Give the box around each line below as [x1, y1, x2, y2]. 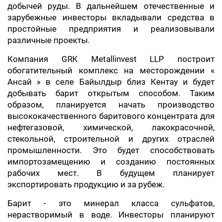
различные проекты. [7, 35, 90, 45]
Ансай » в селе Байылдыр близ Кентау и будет [7, 77, 215, 87]
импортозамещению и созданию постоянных [7, 157, 215, 166]
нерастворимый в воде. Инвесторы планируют [7, 210, 215, 220]
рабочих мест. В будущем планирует [7, 168, 215, 178]
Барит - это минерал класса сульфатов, [7, 198, 215, 208]
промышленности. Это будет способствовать [7, 145, 215, 155]
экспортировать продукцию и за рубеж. [7, 179, 165, 189]
